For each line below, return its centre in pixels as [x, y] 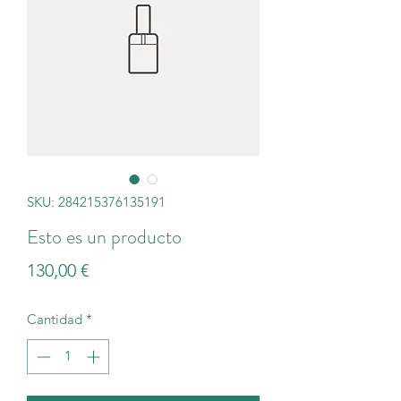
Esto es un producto [104, 237]
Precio [113, 269]
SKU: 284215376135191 [96, 202]
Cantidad [55, 319]
